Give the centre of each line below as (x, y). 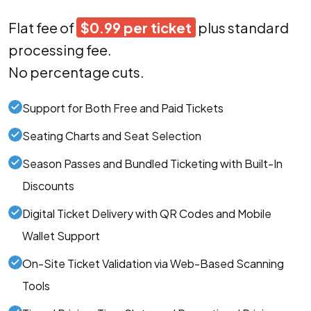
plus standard (243, 28)
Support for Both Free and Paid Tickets (123, 108)
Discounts (48, 186)
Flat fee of (41, 28)
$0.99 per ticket (136, 28)
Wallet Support (61, 236)
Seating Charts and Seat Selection (112, 136)
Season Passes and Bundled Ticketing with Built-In (152, 164)
